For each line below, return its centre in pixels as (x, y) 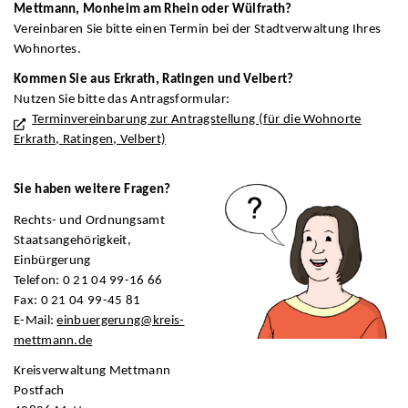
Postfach (39, 392)
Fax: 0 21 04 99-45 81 (77, 301)
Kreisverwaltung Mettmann (92, 372)
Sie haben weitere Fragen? (92, 190)
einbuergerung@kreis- (121, 321)
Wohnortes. (48, 49)
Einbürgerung (52, 260)
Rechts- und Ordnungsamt (89, 220)
